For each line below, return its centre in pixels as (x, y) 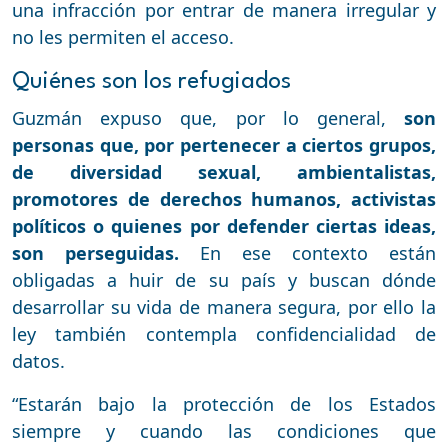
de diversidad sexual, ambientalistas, (224, 171)
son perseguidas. (95, 252)
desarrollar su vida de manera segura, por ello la (224, 306)
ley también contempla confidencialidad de (224, 333)
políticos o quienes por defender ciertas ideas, (224, 225)
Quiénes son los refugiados (151, 81)
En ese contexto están (307, 252)
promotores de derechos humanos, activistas (224, 198)
